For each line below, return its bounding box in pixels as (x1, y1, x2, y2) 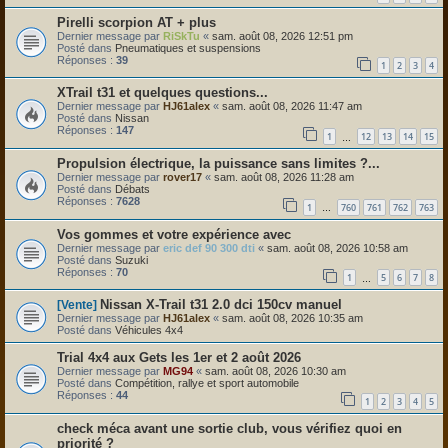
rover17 (163, 171, 202, 184)
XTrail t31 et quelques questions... (57, 85, 268, 101)
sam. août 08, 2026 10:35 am (222, 312, 363, 325)
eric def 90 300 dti (163, 241, 255, 254)
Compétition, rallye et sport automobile (115, 377, 299, 390)
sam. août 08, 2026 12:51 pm (212, 29, 353, 42)
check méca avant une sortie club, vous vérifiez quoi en (57, 420, 402, 436)
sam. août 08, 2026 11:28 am (214, 171, 354, 184)
